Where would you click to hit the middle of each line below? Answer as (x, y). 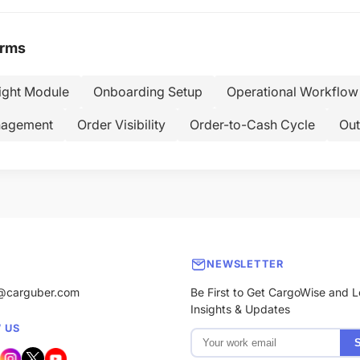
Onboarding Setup (148, 92)
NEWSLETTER (245, 264)
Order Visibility (121, 125)
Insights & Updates (241, 309)
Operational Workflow (292, 92)
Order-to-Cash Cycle (252, 125)
